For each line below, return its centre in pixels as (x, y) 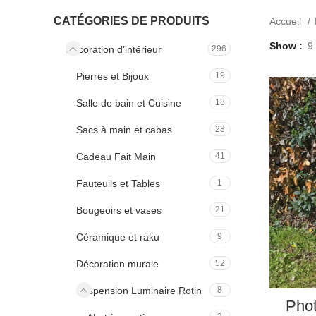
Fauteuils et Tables (118, 184)
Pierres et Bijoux (113, 77)
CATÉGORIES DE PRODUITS (132, 21)
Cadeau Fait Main (116, 157)
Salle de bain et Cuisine (129, 103)
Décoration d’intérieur (114, 50)
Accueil (286, 22)
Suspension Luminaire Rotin (139, 291)
